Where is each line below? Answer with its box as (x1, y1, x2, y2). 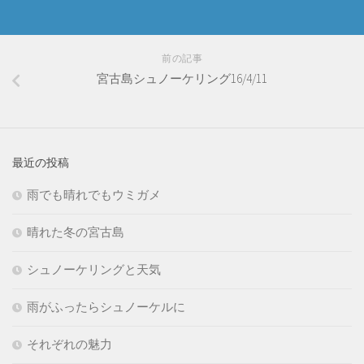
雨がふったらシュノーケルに (27, 298, 185, 314)
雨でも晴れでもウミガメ (27, 186, 161, 202)
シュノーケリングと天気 (27, 261, 161, 277)
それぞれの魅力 (27, 336, 112, 352)
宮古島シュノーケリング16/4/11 (97, 70, 267, 86)
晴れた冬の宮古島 (27, 223, 124, 240)
